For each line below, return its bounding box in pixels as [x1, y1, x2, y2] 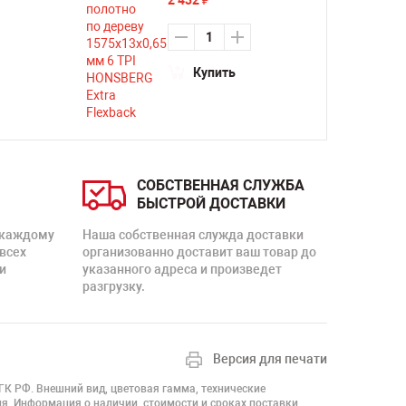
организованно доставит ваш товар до [82, 245, 316, 259]
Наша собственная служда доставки [82, 227, 304, 242]
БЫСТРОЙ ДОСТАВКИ [137, 195, 285, 212]
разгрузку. [82, 279, 145, 294]
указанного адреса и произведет [82, 262, 282, 276]
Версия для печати [213, 352, 327, 366]
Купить [192, 65, 236, 80]
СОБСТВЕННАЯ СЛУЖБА [137, 177, 304, 194]
